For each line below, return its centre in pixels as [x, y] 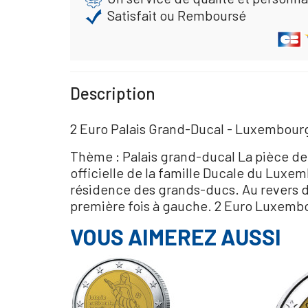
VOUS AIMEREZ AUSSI [176, 237]
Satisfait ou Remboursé [176, 15]
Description [113, 93]
